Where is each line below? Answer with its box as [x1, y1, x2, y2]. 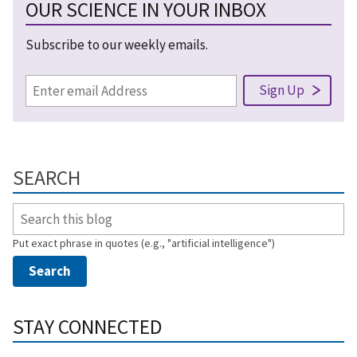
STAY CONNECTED [13, 314, 162, 340]
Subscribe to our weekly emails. [25, 36, 208, 54]
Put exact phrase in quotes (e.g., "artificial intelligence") [13, 236, 275, 251]
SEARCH [13, 165, 80, 191]
